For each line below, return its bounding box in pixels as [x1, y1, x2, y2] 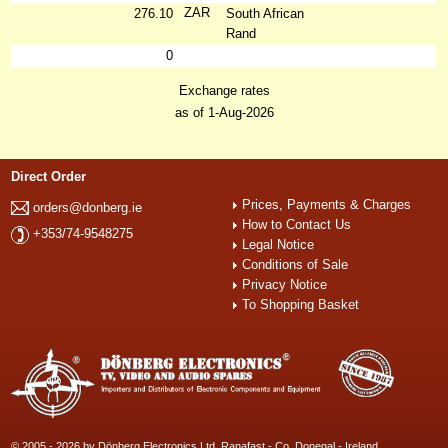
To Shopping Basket [242, 296, 360, 312]
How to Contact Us [242, 216, 352, 232]
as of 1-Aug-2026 [174, 104, 274, 120]
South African [226, 5, 305, 21]
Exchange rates [178, 82, 270, 98]
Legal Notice [242, 236, 315, 252]
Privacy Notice [242, 276, 328, 292]
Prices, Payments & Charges [242, 196, 412, 212]
